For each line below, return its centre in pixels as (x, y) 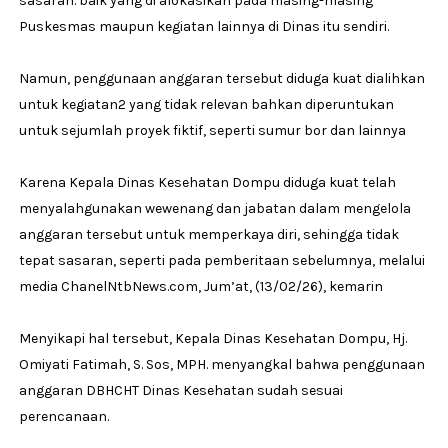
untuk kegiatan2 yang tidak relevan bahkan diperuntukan (206, 104)
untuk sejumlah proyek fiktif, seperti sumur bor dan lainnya (212, 130)
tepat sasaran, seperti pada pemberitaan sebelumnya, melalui (221, 260)
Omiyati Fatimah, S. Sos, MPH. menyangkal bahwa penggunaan (221, 364)
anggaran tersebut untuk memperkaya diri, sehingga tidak (208, 234)
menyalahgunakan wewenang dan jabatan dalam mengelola (214, 208)
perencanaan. (63, 416)
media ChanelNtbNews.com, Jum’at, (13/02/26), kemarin (200, 286)
